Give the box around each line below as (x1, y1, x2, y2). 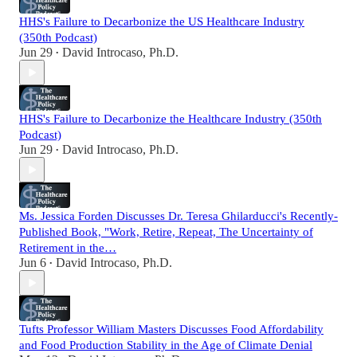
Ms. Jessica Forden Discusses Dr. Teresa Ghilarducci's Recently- (19, 210, 338, 223)
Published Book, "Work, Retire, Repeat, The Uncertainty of (19, 226, 313, 239)
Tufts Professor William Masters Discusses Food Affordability (19, 323, 324, 336)
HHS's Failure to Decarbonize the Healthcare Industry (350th (19, 112, 322, 126)
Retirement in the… (19, 241, 116, 255)
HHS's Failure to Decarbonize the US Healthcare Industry (19, 15, 304, 29)
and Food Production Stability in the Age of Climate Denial (19, 339, 312, 352)
